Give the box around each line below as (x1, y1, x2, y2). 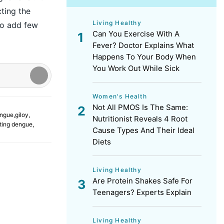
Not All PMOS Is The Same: (92, 102, 188, 112)
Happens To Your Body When (92, 52, 196, 61)
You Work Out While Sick (92, 63, 179, 73)
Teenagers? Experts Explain (92, 187, 191, 197)
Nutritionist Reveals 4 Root (92, 114, 187, 123)
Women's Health (92, 92, 147, 100)
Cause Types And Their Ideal (92, 125, 194, 135)
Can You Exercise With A (92, 29, 179, 38)
